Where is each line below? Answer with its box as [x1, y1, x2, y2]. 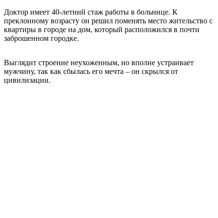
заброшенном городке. [4, 34, 79, 42]
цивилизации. [4, 75, 51, 84]
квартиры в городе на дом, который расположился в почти [4, 25, 200, 34]
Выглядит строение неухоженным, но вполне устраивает [4, 58, 194, 67]
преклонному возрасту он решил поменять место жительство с [4, 16, 213, 25]
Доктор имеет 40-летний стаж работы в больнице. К [4, 7, 178, 16]
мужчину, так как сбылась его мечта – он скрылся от [4, 67, 178, 75]
